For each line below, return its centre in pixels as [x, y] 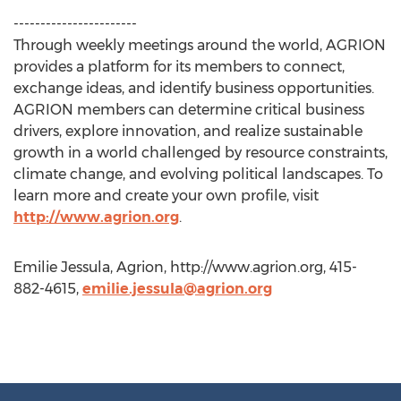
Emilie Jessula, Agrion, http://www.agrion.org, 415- [185, 267]
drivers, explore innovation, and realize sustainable [188, 131]
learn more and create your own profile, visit [166, 196]
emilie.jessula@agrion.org [177, 289]
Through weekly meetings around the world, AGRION [200, 45]
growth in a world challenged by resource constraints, [200, 153]
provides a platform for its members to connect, [179, 67]
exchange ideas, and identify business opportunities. [194, 88]
